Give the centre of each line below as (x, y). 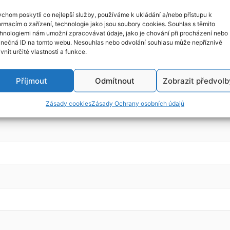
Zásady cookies (68, 103)
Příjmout (32, 81)
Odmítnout (115, 81)
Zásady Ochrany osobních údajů (138, 103)
